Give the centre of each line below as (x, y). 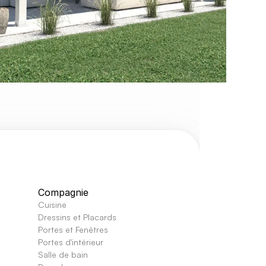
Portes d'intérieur (72, 242)
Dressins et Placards (77, 217)
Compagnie (63, 192)
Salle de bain (63, 254)
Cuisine (52, 205)
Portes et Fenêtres (73, 229)
